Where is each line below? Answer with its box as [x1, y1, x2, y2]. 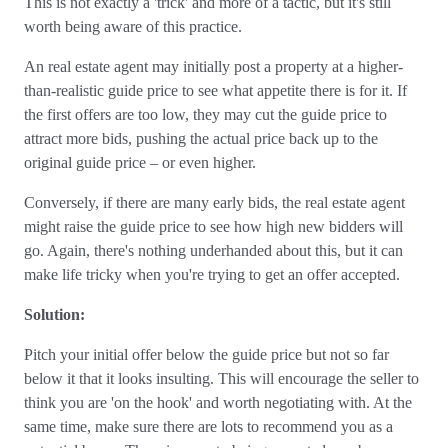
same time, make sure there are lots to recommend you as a [24, 418, 393, 435]
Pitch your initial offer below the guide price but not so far [24, 346, 389, 363]
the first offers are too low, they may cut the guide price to [24, 106, 387, 123]
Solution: [24, 306, 85, 323]
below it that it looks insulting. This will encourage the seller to [24, 370, 419, 387]
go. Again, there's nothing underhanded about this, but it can [24, 242, 403, 259]
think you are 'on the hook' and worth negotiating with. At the [24, 394, 412, 411]
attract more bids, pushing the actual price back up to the [24, 130, 378, 147]
